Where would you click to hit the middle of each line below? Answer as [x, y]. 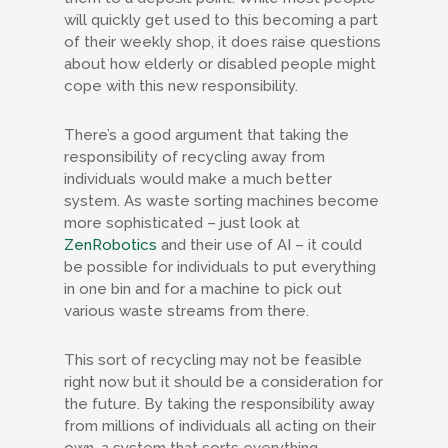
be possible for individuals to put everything [220, 267]
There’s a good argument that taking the [206, 135]
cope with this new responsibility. [183, 86]
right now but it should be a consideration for [223, 382]
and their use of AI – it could [259, 245]
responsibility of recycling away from [194, 157]
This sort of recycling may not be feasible [213, 360]
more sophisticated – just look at [182, 223]
